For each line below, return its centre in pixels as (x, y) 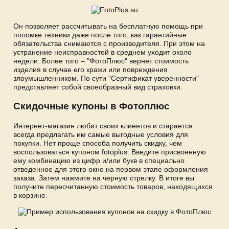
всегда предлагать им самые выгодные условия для (101, 135)
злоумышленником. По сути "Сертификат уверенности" (106, 78)
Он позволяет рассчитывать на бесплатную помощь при (108, 26)
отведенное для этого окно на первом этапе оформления (111, 169)
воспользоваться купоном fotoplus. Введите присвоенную (110, 152)
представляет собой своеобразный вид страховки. (98, 87)
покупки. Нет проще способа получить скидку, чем (98, 143)
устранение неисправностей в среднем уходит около (102, 52)
